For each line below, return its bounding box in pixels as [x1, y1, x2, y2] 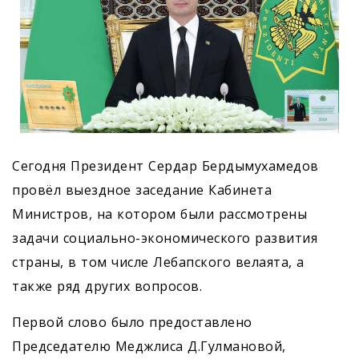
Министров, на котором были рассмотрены [12, 205, 307, 224]
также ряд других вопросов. [12, 277, 202, 296]
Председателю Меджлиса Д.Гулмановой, [12, 337, 286, 356]
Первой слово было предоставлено [12, 313, 252, 332]
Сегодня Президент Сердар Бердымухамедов [12, 157, 319, 175]
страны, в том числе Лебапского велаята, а [12, 253, 305, 272]
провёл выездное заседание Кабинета [12, 181, 272, 200]
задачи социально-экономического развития [12, 229, 317, 248]
